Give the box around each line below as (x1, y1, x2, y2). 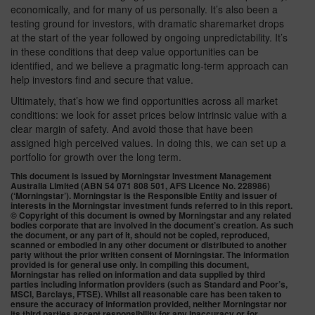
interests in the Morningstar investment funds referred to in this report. (11, 199, 292, 212)
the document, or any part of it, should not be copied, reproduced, (11, 229, 269, 242)
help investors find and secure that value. (11, 72, 193, 87)
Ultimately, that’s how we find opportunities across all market (11, 94, 278, 108)
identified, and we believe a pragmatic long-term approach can (11, 58, 288, 73)
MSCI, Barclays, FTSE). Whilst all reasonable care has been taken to (11, 288, 281, 301)
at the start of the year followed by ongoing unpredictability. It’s (11, 30, 288, 45)
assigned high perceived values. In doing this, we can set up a (11, 136, 286, 150)
